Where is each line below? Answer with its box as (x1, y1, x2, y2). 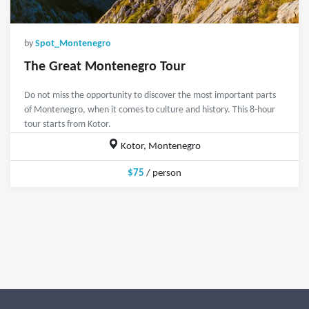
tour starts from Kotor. (24, 119, 111, 130)
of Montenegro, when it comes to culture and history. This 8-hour (24, 105, 275, 116)
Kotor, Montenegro (119, 141, 201, 152)
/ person (144, 168, 181, 179)
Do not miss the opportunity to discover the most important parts (24, 90, 276, 101)
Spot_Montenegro (35, 39, 111, 49)
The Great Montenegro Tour (24, 60, 186, 74)
